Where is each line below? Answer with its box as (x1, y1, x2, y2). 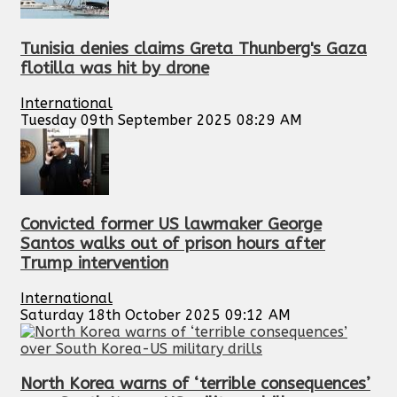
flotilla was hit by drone (20, 58, 209, 78)
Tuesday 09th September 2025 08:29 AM (20, 111, 302, 128)
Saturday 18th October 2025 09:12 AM (20, 307, 291, 324)
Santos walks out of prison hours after (20, 234, 325, 254)
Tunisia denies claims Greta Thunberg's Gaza (20, 38, 367, 58)
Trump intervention (20, 253, 168, 274)
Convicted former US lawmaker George (20, 214, 322, 235)
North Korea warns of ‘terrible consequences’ (20, 373, 370, 393)
